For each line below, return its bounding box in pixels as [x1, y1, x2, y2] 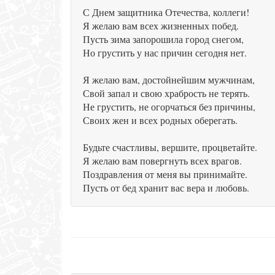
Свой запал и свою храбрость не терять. [83, 87, 250, 99]
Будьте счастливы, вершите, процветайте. [83, 141, 257, 153]
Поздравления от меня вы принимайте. [83, 168, 247, 180]
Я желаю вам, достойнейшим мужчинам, [83, 73, 255, 86]
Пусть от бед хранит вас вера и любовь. [83, 181, 249, 194]
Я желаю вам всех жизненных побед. [83, 19, 239, 32]
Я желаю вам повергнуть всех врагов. [83, 154, 242, 167]
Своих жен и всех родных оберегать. [83, 114, 238, 126]
